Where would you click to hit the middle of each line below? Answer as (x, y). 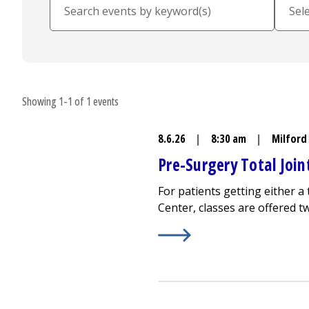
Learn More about (206, 236)
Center (176, 208)
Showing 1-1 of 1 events (70, 101)
